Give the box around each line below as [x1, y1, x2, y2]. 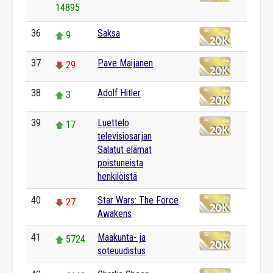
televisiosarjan [97, 130, 152, 142]
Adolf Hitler [97, 87, 141, 99]
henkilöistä [97, 171, 137, 182]
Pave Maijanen [97, 57, 153, 69]
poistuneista [97, 157, 143, 169]
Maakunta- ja [97, 232, 146, 243]
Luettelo [97, 117, 129, 129]
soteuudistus [97, 245, 146, 257]
